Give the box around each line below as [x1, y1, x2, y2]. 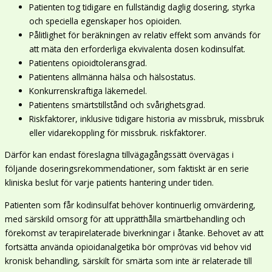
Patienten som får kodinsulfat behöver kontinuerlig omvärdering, [5, 199, 256, 211]
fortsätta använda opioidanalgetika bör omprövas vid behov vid [5, 241, 251, 253]
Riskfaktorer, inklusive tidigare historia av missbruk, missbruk [29, 112, 264, 124]
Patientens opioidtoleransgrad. [29, 56, 147, 69]
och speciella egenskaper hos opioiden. [29, 15, 182, 27]
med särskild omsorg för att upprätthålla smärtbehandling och [5, 213, 245, 225]
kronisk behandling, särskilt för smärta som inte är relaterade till [5, 255, 252, 267]
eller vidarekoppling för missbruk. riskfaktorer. [29, 126, 206, 138]
